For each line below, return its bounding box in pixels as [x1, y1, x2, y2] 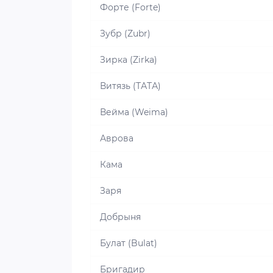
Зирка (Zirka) [100, 54, 157, 66]
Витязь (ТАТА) [100, 80, 161, 92]
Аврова [100, 133, 133, 144]
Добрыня [100, 211, 141, 223]
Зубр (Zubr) [100, 28, 151, 40]
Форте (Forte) [100, 2, 161, 13]
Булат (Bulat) [100, 238, 157, 249]
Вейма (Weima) [100, 107, 168, 118]
